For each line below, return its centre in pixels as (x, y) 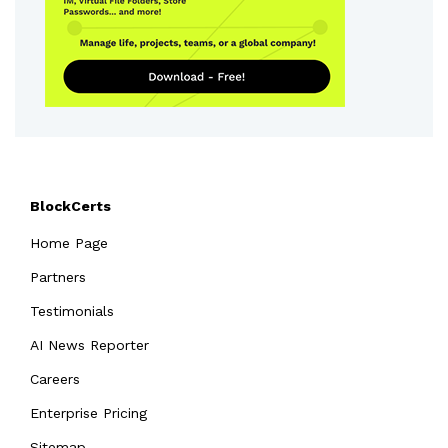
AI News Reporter (89, 344)
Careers (55, 378)
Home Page (69, 242)
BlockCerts (70, 205)
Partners (58, 276)
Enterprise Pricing (88, 412)
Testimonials (72, 310)
